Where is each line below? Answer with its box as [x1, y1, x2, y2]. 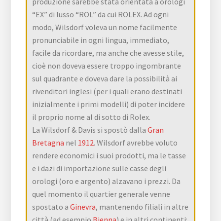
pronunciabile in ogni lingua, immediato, [32, 35, 170, 45]
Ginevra [70, 201, 96, 212]
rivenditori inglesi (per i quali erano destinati [32, 86, 183, 96]
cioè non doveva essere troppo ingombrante [32, 60, 182, 71]
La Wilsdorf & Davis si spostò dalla [32, 124, 148, 135]
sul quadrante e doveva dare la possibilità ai [32, 73, 178, 83]
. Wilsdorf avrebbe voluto [94, 137, 178, 147]
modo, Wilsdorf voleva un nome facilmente [32, 22, 178, 32]
